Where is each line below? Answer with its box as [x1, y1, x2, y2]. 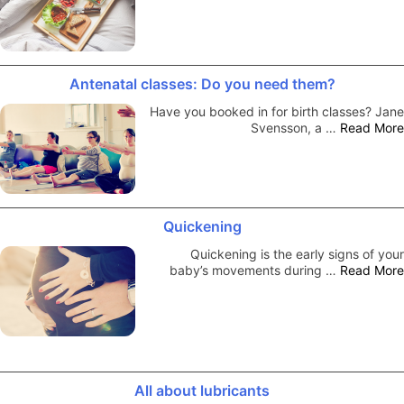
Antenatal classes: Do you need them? [69, 74, 335, 93]
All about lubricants [134, 381, 270, 399]
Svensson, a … [251, 119, 340, 135]
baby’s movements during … [170, 262, 340, 278]
